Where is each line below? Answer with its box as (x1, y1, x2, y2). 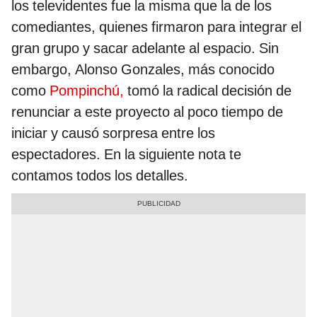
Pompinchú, (50, 82, 124, 100)
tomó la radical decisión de (124, 82, 292, 100)
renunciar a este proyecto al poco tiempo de (11, 103, 283, 121)
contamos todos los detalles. (11, 167, 188, 185)
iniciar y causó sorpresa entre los (11, 125, 215, 142)
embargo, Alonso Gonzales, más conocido (11, 61, 275, 79)
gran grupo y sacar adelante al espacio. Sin (11, 40, 279, 57)
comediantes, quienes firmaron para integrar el (11, 18, 301, 36)
